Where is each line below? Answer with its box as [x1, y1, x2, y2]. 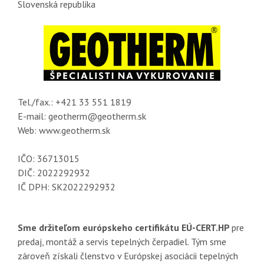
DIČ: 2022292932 [18, 166, 90, 179]
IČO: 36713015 [18, 152, 80, 164]
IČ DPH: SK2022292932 [18, 180, 115, 193]
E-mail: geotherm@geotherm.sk [18, 110, 146, 122]
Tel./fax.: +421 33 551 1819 [18, 95, 131, 108]
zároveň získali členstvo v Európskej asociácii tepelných [18, 249, 238, 262]
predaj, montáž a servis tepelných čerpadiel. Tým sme [18, 235, 226, 247]
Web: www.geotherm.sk [18, 124, 110, 136]
